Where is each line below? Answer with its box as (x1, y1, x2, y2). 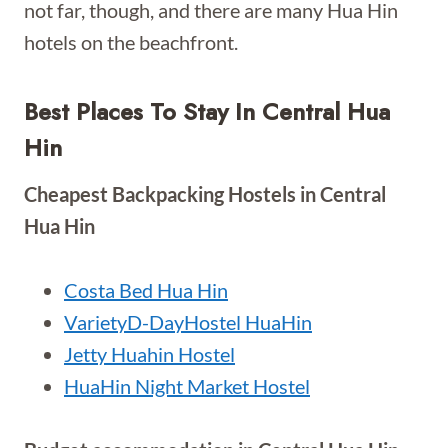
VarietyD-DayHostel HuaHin (64, 310, 312, 334)
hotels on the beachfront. (24, 30, 238, 54)
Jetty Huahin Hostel (64, 342, 235, 366)
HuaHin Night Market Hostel (64, 374, 310, 398)
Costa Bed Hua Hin (64, 278, 228, 302)
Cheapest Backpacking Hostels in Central (24, 182, 386, 206)
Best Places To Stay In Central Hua (24, 94, 390, 129)
